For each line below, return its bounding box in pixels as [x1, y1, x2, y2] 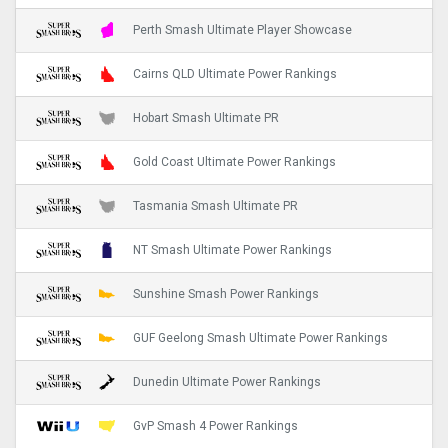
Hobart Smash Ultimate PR [133, 111, 279, 126]
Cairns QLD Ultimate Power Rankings [133, 67, 337, 82]
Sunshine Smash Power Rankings [133, 287, 319, 302]
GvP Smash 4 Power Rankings [133, 419, 298, 434]
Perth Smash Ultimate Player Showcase [133, 23, 352, 38]
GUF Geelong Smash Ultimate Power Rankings [133, 331, 388, 346]
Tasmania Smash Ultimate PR [133, 199, 298, 214]
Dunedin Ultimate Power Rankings [133, 375, 321, 390]
